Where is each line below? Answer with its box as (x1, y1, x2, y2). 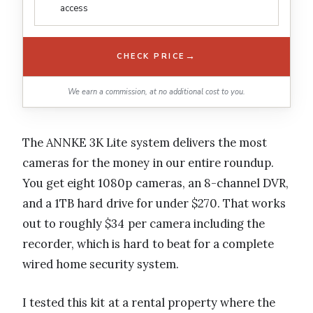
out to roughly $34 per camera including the (22, 215, 265, 231)
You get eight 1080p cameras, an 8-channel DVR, (22, 175, 289, 191)
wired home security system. (22, 256, 180, 272)
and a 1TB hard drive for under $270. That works (22, 195, 286, 211)
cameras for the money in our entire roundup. (22, 154, 275, 170)
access (60, 1, 88, 15)
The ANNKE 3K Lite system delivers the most (22, 134, 268, 150)
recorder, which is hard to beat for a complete (22, 235, 275, 252)
